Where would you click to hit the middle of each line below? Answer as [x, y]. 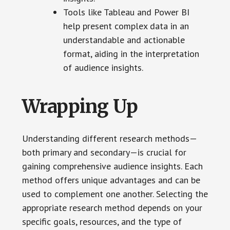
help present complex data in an [126, 26]
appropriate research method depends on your [112, 208]
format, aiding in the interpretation [131, 54]
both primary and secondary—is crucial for [104, 152]
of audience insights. [103, 68]
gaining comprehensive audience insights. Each [112, 166]
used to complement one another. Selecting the [115, 194]
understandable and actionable [124, 40]
